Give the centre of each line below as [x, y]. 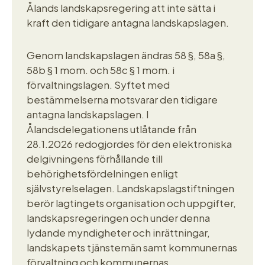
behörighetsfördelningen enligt [102, 173]
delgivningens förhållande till [95, 158]
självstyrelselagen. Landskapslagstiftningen [130, 188]
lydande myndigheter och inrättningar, [118, 232]
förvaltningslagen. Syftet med [98, 84]
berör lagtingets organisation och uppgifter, [131, 203]
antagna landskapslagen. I [88, 114]
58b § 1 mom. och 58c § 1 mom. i [101, 70]
